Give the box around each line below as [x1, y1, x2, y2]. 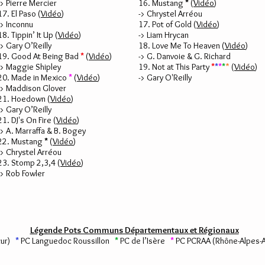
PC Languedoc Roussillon [19, 235, 115, 246]
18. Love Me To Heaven [138, 40, 220, 51]
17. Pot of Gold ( [138, 19, 196, 30]
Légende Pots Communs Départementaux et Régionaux [30, 225, 239, 235]
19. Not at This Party [138, 62, 211, 72]
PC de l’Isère [120, 235, 170, 246]
